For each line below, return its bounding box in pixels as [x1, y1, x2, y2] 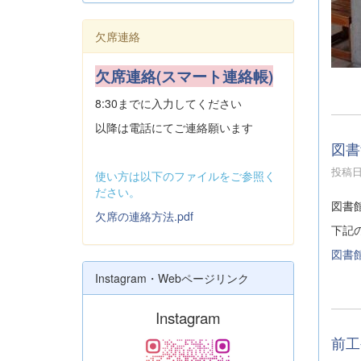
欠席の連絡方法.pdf [95, 208, 193, 224]
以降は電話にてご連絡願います [95, 119, 253, 135]
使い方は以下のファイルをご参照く [95, 168, 276, 184]
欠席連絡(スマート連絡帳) [95, 65, 273, 87]
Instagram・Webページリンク [95, 270, 249, 286]
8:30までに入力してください [95, 95, 242, 111]
